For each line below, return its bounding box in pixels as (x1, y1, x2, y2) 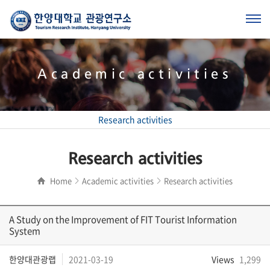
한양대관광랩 (9, 253, 56, 265)
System (9, 224, 40, 237)
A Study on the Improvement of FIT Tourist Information (9, 212, 237, 226)
